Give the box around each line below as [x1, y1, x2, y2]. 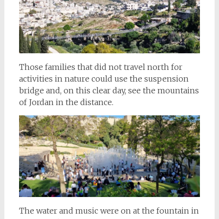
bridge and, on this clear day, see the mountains [19, 86, 199, 96]
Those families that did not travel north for [19, 62, 182, 72]
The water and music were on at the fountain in [19, 206, 199, 216]
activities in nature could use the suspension [19, 74, 189, 84]
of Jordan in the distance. [19, 97, 113, 108]
